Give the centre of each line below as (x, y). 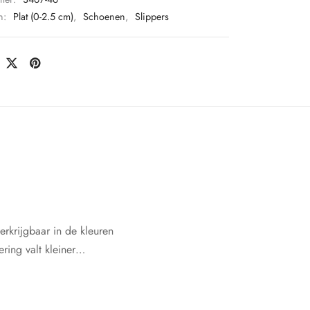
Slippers (152, 17)
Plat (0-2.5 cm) (43, 17)
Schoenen (104, 17)
